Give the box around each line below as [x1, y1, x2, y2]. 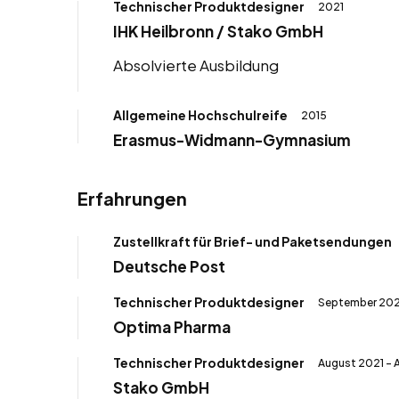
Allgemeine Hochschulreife [113, 106, 288, 123]
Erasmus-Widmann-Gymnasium [113, 129, 351, 150]
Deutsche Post [113, 256, 225, 276]
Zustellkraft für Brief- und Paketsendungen [113, 232, 392, 249]
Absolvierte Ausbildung [113, 54, 279, 75]
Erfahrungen [77, 186, 187, 209]
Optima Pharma [113, 316, 231, 337]
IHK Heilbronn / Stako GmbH [113, 20, 323, 41]
